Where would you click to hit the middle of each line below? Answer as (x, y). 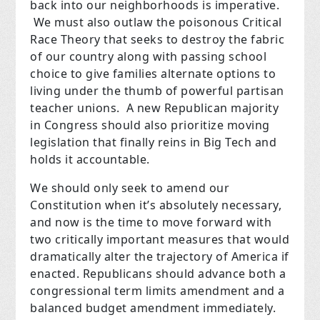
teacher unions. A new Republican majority (155, 108)
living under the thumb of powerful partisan (157, 91)
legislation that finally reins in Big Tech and (154, 142)
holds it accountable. (90, 160)
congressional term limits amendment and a (157, 291)
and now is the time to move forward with (151, 222)
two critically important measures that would (160, 240)
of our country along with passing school (149, 57)
